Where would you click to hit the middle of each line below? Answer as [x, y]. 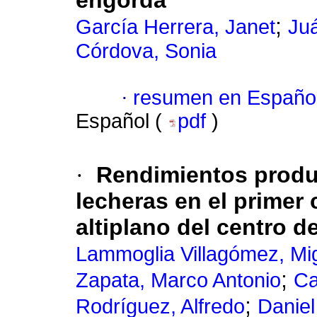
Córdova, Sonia [146, 51]
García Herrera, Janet [175, 27]
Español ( [122, 121]
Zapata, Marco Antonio [178, 281]
